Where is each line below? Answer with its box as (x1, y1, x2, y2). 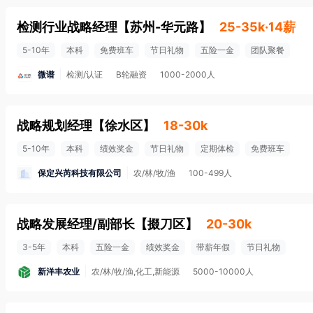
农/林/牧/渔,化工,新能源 (92, 266, 180, 277)
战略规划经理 (17, 118, 92, 133)
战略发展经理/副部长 (17, 217, 135, 231)
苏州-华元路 (130, 20, 198, 34)
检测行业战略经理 (17, 20, 117, 34)
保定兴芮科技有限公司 (38, 167, 122, 178)
